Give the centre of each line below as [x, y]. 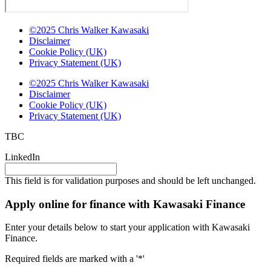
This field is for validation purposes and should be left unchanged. [130, 180]
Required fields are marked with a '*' [75, 259]
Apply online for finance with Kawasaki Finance [125, 204]
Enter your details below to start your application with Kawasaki [127, 227]
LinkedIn [22, 157]
